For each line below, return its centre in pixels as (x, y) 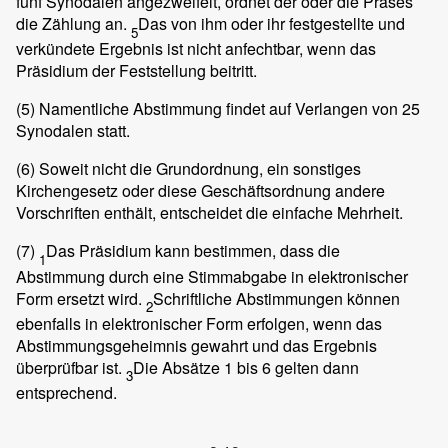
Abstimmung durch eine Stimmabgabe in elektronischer (212, 276)
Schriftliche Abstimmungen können (276, 298)
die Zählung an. (73, 24)
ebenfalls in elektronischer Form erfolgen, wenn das (199, 323)
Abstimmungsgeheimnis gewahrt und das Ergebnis (196, 345)
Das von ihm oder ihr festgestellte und (271, 24)
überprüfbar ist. (71, 367)
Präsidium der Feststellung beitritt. (136, 71)
